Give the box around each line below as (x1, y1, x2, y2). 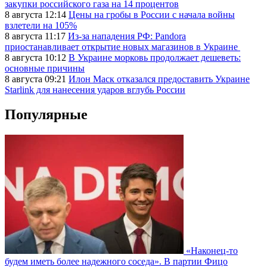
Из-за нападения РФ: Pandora (68, 30, 186, 41)
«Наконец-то (186, 246, 238, 256)
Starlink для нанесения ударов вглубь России (5, 84, 185, 95)
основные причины (5, 63, 85, 73)
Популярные (5, 107, 88, 123)
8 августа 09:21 (5, 73, 69, 84)
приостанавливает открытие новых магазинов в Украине (5, 41, 240, 52)
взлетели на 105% (5, 20, 77, 30)
